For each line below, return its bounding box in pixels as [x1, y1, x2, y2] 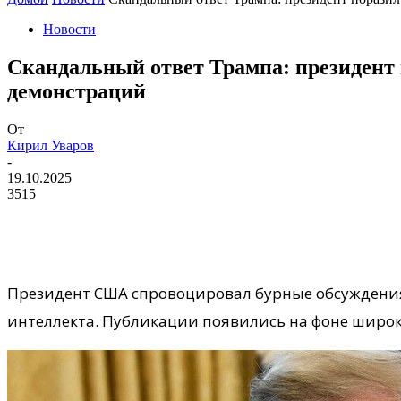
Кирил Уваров [7, 137, 94, 153]
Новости [43, 21, 96, 37]
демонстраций [7, 79, 146, 103]
